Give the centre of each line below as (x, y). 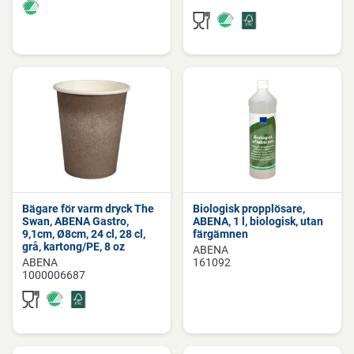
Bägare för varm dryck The (88, 209)
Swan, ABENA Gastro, (75, 221)
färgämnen (220, 234)
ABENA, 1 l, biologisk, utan (258, 221)
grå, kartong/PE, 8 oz (73, 247)
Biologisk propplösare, (249, 209)
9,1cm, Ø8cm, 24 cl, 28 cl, (84, 234)
